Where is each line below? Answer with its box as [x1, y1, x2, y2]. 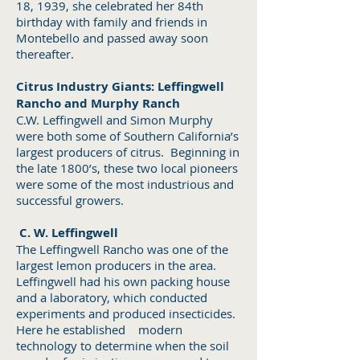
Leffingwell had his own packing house [16, 273, 230, 289]
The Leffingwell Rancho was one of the [16, 241, 228, 257]
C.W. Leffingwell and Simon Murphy [16, 112, 213, 128]
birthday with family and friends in [16, 14, 207, 30]
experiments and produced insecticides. [16, 305, 239, 321]
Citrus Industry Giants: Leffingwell [16, 78, 224, 95]
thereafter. [16, 46, 74, 62]
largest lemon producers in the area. [16, 257, 219, 273]
